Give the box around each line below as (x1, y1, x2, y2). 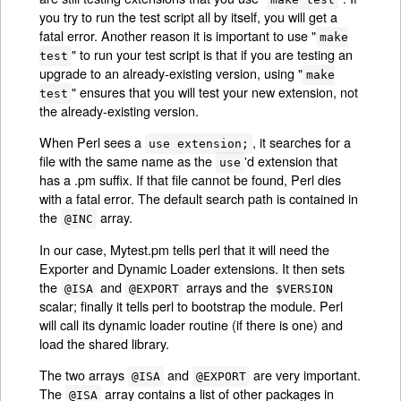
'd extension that (243, 151, 337, 171)
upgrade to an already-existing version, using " (39, 63, 303, 82)
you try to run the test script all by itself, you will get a (39, 6, 338, 26)
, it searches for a (252, 132, 351, 152)
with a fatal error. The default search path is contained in (39, 189, 359, 209)
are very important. (249, 364, 361, 384)
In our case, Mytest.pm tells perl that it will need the (39, 239, 330, 259)
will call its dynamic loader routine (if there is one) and (39, 314, 344, 334)
